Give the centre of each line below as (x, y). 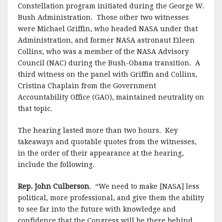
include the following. (56, 165)
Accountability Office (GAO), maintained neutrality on (111, 97)
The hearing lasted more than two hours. (89, 130)
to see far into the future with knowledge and (97, 209)
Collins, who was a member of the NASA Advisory (103, 52)
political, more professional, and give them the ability (111, 198)
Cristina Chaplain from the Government (87, 86)
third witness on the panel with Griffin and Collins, (108, 74)
